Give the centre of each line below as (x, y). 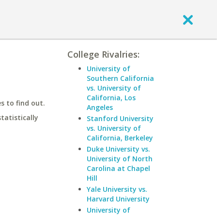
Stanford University (120, 118)
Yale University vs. (117, 189)
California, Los (111, 98)
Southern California (120, 78)
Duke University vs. (118, 149)
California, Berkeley (120, 138)
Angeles (100, 107)
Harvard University (118, 199)
